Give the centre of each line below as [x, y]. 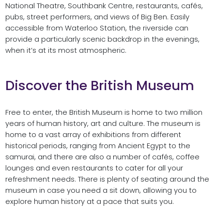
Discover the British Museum [100, 85]
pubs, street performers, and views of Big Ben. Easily [97, 17]
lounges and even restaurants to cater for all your [94, 168]
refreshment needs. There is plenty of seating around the [107, 179]
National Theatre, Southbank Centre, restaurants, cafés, [104, 6]
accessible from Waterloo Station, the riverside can [97, 28]
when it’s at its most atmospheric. [66, 51]
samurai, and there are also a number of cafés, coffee [102, 157]
